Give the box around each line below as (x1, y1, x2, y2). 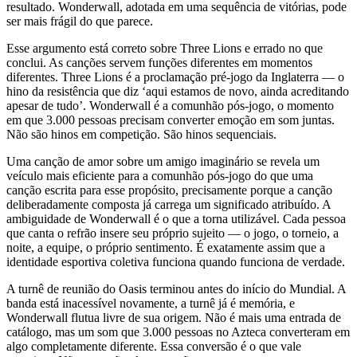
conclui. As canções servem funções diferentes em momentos (6, 55, 312, 69)
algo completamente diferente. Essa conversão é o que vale (6, 339, 301, 353)
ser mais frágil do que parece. (6, 14, 153, 28)
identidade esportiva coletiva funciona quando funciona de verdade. (6, 254, 345, 269)
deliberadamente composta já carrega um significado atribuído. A (6, 197, 331, 211)
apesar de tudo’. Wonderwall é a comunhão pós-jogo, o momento (6, 98, 334, 112)
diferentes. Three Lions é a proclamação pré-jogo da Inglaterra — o (6, 69, 344, 84)
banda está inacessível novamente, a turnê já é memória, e (6, 296, 295, 310)
